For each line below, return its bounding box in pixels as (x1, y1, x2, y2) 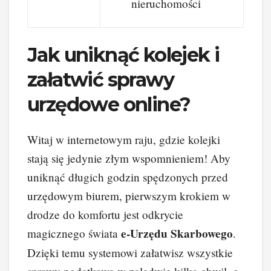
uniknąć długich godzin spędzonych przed (27, 169, 228, 185)
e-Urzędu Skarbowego (121, 225, 233, 243)
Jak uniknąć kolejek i (27, 42, 220, 67)
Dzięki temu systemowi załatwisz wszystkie (27, 245, 233, 261)
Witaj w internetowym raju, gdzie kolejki (27, 132, 220, 148)
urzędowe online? (27, 92, 191, 116)
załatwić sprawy (27, 67, 174, 91)
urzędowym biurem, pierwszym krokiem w (27, 188, 230, 204)
